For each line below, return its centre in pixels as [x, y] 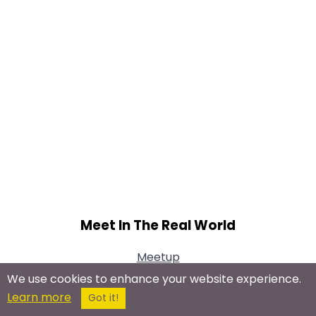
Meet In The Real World [158, 225]
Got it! [103, 298]
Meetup [158, 257]
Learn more [39, 297]
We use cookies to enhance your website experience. [154, 279]
